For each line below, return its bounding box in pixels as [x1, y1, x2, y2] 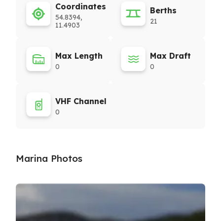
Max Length [55, 51, 103, 61]
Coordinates [55, 1, 106, 11]
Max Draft [150, 51, 191, 61]
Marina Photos [16, 152, 82, 164]
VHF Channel [55, 96, 107, 106]
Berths [150, 5, 177, 15]
